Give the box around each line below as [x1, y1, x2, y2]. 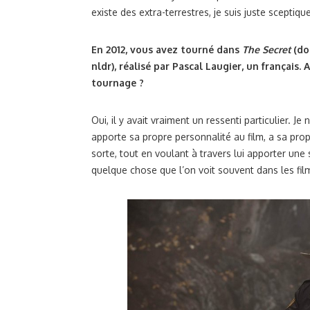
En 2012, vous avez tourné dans [91, 44, 239, 56]
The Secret [239, 44, 293, 56]
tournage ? [91, 77, 144, 89]
